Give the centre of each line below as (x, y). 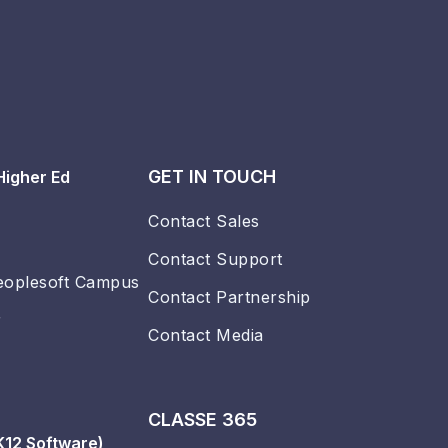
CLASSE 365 (202, 420)
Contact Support (215, 259)
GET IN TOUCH (212, 177)
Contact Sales (204, 221)
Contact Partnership (229, 297)
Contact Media (206, 335)
